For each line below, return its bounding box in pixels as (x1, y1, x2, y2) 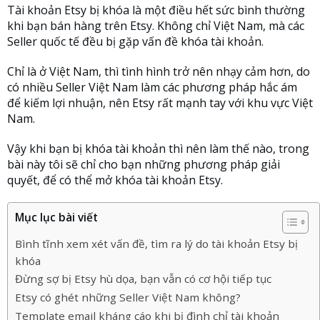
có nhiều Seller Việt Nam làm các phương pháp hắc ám (7, 79, 297, 96)
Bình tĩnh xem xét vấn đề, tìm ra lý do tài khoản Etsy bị (15, 236, 298, 251)
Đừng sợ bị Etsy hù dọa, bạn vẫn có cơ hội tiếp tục (15, 271, 271, 286)
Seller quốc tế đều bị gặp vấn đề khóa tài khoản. (7, 34, 264, 50)
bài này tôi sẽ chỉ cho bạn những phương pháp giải (7, 156, 280, 173)
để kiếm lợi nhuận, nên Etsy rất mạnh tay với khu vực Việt (7, 95, 313, 111)
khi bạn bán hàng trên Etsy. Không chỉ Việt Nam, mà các (7, 18, 304, 34)
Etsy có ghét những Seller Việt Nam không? (15, 290, 241, 305)
